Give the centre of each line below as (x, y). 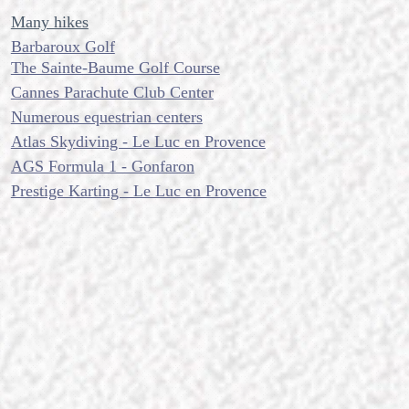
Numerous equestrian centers (106, 117)
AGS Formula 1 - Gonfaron (102, 166)
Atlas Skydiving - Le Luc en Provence (138, 142)
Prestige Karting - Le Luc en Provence (138, 191)
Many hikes (49, 22)
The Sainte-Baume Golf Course (115, 68)
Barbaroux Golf (63, 47)
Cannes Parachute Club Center (112, 92)
